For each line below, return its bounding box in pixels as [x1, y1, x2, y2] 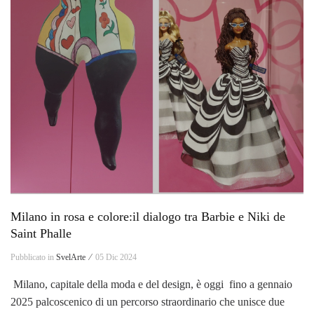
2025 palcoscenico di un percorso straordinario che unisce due [11, 295, 285, 308]
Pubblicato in [11, 252, 56, 262]
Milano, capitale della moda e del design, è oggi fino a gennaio [11, 278, 292, 290]
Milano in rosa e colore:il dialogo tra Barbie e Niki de [11, 209, 285, 224]
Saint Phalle [11, 226, 71, 240]
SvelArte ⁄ [56, 252, 93, 262]
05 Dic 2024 [95, 252, 137, 262]
